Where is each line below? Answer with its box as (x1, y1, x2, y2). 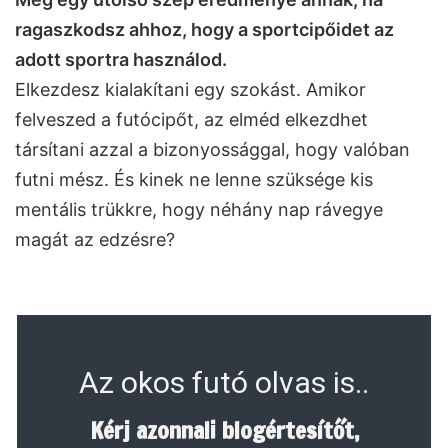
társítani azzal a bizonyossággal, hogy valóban (15, 138, 410, 160)
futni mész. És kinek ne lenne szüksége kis (15, 168, 373, 190)
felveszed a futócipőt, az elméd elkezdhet (15, 108, 368, 130)
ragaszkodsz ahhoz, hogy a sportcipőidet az (15, 18, 394, 40)
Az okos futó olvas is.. (79, 364, 369, 400)
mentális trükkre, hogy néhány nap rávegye (15, 198, 383, 220)
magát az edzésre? (15, 228, 175, 250)
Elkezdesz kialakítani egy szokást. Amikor (15, 78, 366, 100)
